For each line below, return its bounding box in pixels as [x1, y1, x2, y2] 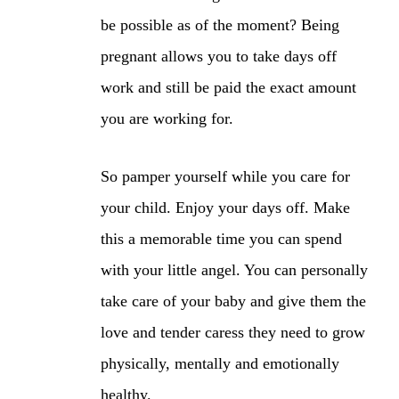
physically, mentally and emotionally [101, 354, 339, 372]
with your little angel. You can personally [101, 260, 368, 279]
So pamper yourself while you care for [101, 167, 350, 185]
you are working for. [101, 109, 233, 127]
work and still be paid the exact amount [101, 77, 356, 96]
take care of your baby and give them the [101, 291, 366, 310]
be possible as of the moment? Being [101, 15, 339, 34]
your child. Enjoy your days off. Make [101, 198, 350, 216]
